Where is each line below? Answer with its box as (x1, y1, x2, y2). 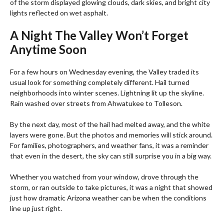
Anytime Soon (10, 41, 86, 56)
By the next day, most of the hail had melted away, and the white (10, 119, 210, 128)
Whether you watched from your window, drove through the (10, 172, 198, 181)
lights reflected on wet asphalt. (10, 8, 108, 17)
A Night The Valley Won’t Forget (10, 27, 188, 42)
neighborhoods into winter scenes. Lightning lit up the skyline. (10, 88, 204, 97)
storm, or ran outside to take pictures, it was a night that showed (10, 182, 212, 191)
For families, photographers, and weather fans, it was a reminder (10, 140, 208, 149)
